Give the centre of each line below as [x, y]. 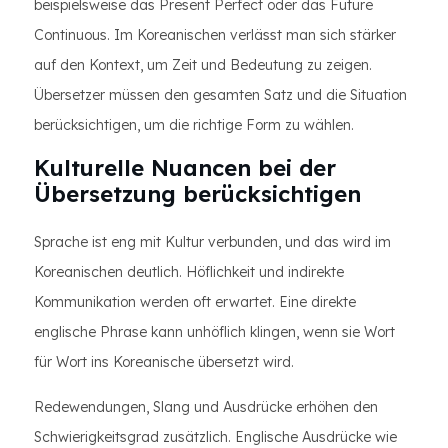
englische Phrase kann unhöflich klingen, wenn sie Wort [214, 332]
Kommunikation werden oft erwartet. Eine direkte [195, 302]
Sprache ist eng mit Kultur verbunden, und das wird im [212, 242]
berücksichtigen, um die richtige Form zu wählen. [194, 125]
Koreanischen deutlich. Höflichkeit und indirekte [189, 272]
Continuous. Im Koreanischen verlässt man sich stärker [215, 35]
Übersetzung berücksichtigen [197, 194]
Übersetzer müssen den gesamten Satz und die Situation [220, 95]
